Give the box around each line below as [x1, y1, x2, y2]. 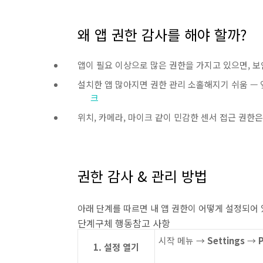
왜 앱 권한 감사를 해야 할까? [77, 24, 247, 45]
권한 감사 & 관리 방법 [77, 166, 207, 186]
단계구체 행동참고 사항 [77, 216, 170, 230]
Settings [207, 234, 245, 247]
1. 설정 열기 [93, 241, 139, 253]
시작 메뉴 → [159, 234, 207, 247]
